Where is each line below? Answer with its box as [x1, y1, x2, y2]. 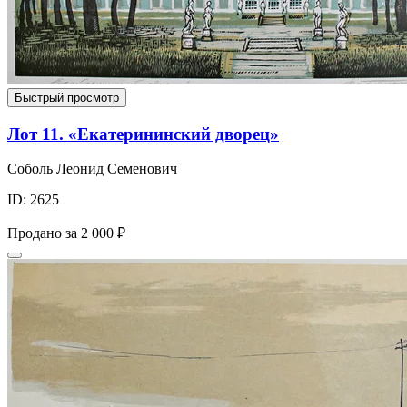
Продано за [7, 225, 77, 242]
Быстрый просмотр [15, 90, 119, 104]
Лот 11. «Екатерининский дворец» [7, 124, 279, 144]
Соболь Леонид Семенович [7, 161, 177, 177]
